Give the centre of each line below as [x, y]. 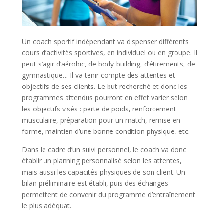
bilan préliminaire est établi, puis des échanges [95, 183]
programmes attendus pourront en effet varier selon [105, 98]
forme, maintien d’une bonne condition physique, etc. [106, 131]
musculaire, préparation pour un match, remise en [101, 120]
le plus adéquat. [46, 206]
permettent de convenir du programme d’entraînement [108, 195]
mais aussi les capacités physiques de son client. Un [103, 172]
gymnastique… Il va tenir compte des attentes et [98, 75]
